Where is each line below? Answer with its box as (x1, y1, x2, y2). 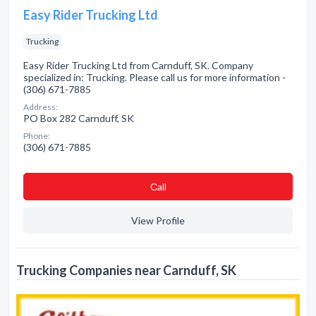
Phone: (23, 130, 50, 141)
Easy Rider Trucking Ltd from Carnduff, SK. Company (23, 59, 253, 71)
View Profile (131, 214, 185, 226)
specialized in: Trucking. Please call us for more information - (23, 71, 286, 83)
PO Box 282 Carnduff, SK (23, 112, 134, 124)
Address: (23, 102, 58, 112)
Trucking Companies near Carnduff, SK (16, 262, 236, 278)
